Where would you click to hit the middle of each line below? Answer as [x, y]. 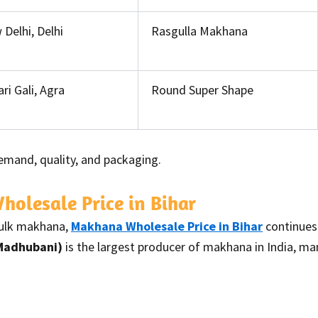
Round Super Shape [202, 89]
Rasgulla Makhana [199, 31]
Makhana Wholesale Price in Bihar [167, 226]
